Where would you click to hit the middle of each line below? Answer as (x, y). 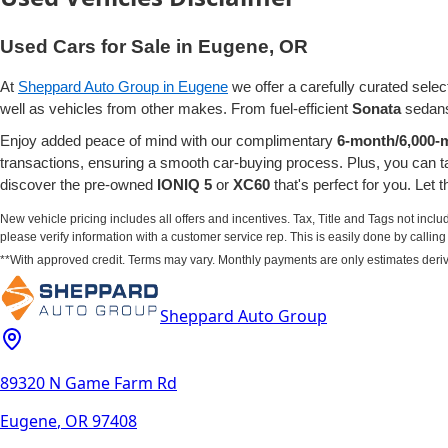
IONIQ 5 (184, 184)
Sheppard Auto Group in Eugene (123, 86)
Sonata (376, 108)
